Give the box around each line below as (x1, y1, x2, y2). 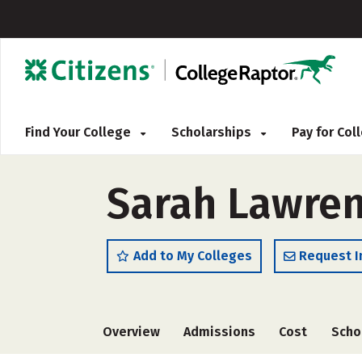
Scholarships (171, 124, 255, 140)
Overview (103, 324, 160, 339)
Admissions (183, 324, 256, 339)
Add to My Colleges (133, 248, 252, 263)
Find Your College (25, 124, 134, 140)
